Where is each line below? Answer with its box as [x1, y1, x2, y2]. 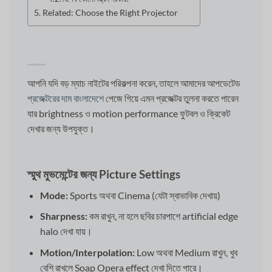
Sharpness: [39, 210, 87, 222]
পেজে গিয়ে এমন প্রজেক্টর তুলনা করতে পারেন [104, 92, 239, 104]
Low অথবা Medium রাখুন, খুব [134, 246, 237, 258]
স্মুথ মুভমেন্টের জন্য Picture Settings [27, 167, 180, 181]
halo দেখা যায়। [39, 225, 92, 237]
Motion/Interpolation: [39, 246, 135, 258]
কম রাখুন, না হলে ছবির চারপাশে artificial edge [87, 210, 238, 222]
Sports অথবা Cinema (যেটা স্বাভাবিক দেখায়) [67, 189, 220, 201]
